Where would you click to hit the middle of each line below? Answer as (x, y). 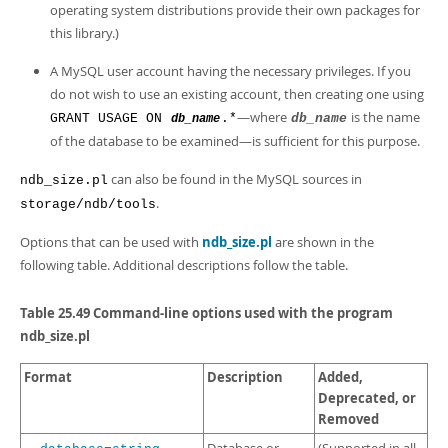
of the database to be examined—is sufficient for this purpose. (235, 141)
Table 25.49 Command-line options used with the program (206, 313)
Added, (340, 377)
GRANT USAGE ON (110, 118)
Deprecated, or (367, 398)
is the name (384, 117)
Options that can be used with (111, 242)
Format (48, 377)
